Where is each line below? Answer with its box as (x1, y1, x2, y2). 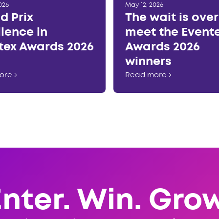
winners (125, 57, 172, 67)
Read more (125, 72, 167, 79)
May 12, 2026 (125, 2, 163, 8)
